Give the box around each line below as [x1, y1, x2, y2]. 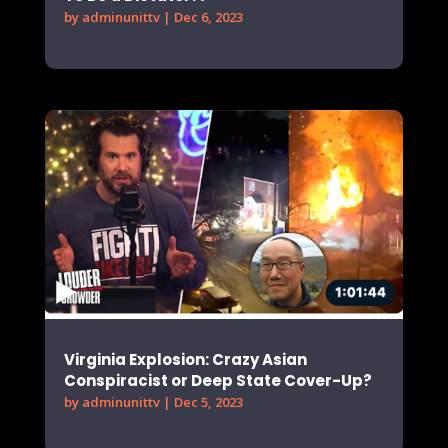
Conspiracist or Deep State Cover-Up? [63, 369, 375, 391]
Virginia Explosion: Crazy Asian [63, 348, 307, 370]
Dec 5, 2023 [173, 392, 243, 411]
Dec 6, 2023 [173, 8, 243, 26]
